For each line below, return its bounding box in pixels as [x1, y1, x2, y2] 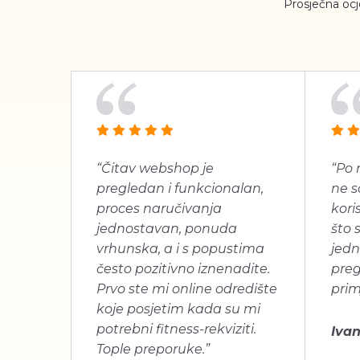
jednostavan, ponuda [96, 221, 237, 236]
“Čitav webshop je [96, 161, 214, 176]
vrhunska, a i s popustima [96, 241, 264, 256]
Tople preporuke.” [96, 342, 210, 357]
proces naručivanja [96, 201, 222, 216]
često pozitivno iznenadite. [96, 261, 270, 276]
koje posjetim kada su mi [96, 301, 260, 317]
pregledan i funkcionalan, [96, 181, 264, 196]
